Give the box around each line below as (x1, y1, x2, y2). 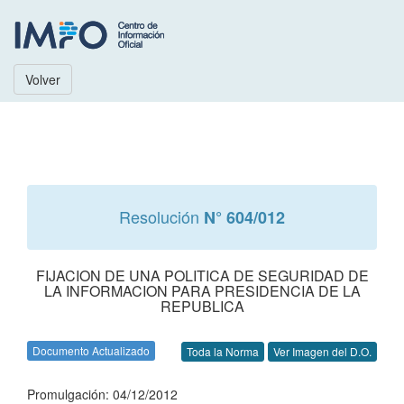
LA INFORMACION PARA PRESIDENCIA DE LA (43, 280, 361, 301)
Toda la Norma (187, 344, 259, 360)
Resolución (119, 205, 204, 228)
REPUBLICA (160, 296, 244, 317)
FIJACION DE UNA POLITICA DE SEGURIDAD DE (35, 265, 369, 286)
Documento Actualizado (32, 343, 150, 358)
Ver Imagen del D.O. (273, 344, 372, 360)
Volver (25, 70, 60, 88)
